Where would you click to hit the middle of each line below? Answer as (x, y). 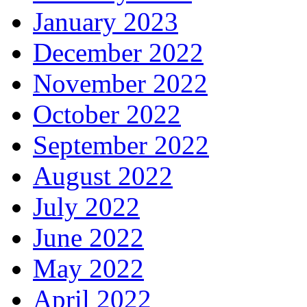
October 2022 (107, 114)
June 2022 (88, 238)
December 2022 (118, 53)
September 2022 (121, 145)
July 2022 (86, 207)
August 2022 (103, 176)
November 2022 (120, 84)
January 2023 (106, 22)
